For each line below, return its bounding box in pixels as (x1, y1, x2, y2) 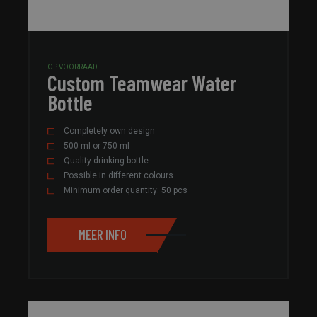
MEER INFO (78, 226, 127, 243)
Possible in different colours (64, 170, 173, 180)
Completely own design (64, 125, 155, 136)
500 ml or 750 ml (64, 140, 129, 151)
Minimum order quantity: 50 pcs (64, 185, 188, 195)
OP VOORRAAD (47, 62, 98, 71)
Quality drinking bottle (64, 155, 149, 166)
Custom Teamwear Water (47, 69, 236, 96)
